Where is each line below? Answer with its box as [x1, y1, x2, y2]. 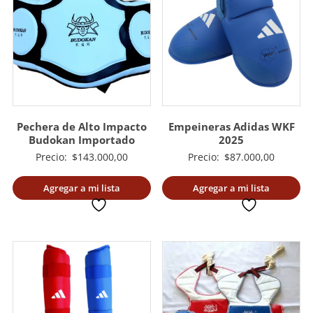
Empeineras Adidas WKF [168, 119, 295, 133]
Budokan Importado [28, 132, 135, 147]
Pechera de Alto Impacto [16, 119, 147, 133]
